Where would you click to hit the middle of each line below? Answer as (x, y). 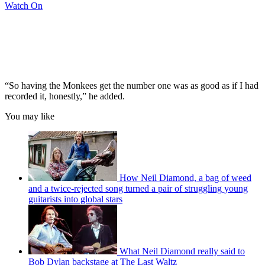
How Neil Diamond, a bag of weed (185, 177)
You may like (30, 116)
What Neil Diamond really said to (182, 251)
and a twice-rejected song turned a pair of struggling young (138, 188)
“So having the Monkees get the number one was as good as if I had (132, 85)
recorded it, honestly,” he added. (65, 96)
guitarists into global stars (75, 199)
